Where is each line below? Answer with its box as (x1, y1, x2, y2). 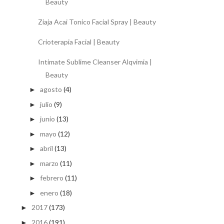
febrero (39, 173, 63, 182)
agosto (39, 85, 62, 94)
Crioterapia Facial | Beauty (37, 37, 119, 46)
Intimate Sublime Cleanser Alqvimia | (37, 57, 152, 66)
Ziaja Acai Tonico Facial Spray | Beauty (37, 17, 156, 26)
